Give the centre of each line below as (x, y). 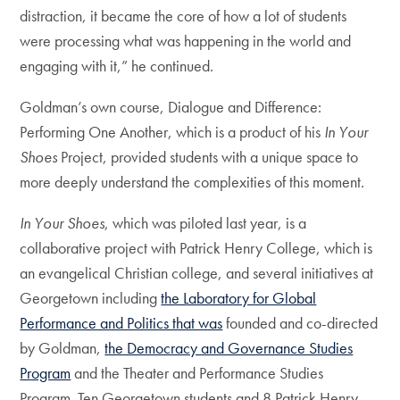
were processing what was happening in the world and (186, 41)
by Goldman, (62, 348)
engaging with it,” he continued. (119, 66)
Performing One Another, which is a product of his (172, 132)
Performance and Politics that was (121, 323)
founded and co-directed (300, 323)
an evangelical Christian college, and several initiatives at (197, 273)
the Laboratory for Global (239, 298)
